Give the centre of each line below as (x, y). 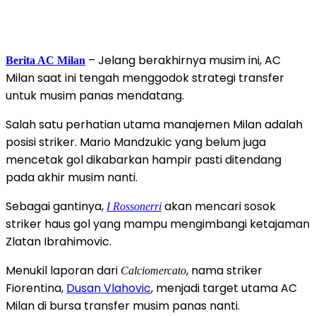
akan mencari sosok (219, 207)
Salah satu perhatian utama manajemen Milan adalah (154, 125)
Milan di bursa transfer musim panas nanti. (123, 306)
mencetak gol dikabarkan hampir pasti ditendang (144, 160)
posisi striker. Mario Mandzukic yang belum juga (136, 142)
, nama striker (224, 271)
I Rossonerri (134, 207)
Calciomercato (153, 271)
